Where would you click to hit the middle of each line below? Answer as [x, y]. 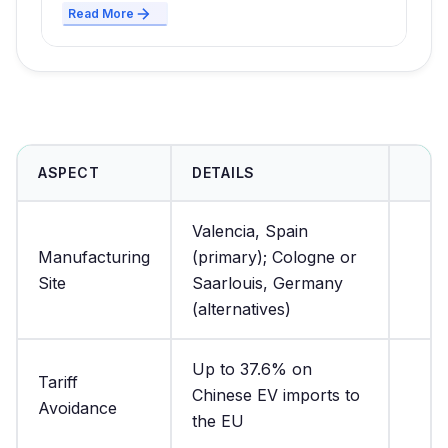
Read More [101, 14]
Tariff [58, 382]
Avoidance [77, 408]
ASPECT [69, 173]
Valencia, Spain [250, 231]
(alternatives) [241, 309]
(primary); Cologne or [274, 257]
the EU [218, 421]
